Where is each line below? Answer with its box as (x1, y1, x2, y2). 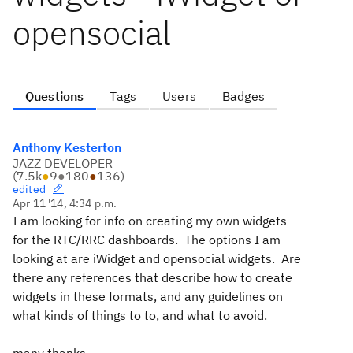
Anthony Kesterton (13, 139, 121, 155)
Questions (25, 88, 84, 104)
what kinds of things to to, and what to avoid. (13, 307, 267, 323)
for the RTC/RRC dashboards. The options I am (13, 232, 281, 247)
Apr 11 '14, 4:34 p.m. (13, 196, 117, 210)
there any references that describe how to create (13, 269, 292, 285)
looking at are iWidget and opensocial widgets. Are (13, 251, 301, 266)
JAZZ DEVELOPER (13, 155, 113, 171)
